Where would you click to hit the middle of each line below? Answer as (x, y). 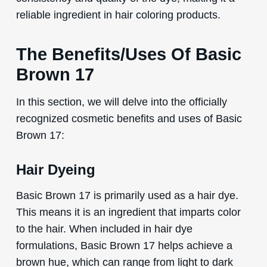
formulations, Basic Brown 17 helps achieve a (124, 245)
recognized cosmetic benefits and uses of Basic (129, 118)
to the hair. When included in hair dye (104, 228)
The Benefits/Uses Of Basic (128, 54)
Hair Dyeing (55, 169)
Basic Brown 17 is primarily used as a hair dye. (127, 195)
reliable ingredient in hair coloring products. (118, 14)
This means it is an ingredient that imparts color (128, 212)
